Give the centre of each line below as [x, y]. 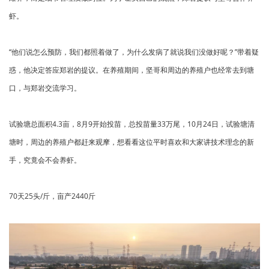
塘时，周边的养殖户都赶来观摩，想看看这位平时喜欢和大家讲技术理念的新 [131, 142]
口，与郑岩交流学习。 [45, 88]
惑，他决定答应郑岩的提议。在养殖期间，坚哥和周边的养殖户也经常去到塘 [131, 70]
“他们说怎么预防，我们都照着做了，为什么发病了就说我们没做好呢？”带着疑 [134, 52]
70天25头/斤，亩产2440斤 [52, 196]
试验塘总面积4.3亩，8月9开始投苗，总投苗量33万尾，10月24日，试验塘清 [132, 124]
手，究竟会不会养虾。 [45, 160]
